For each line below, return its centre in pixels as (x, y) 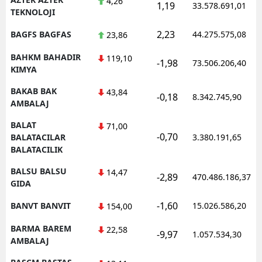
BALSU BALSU (39, 171)
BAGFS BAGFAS (41, 34)
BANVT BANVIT (41, 205)
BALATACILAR (38, 137)
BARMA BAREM (41, 228)
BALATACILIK (37, 149)
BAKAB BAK (34, 91)
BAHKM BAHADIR (46, 57)
